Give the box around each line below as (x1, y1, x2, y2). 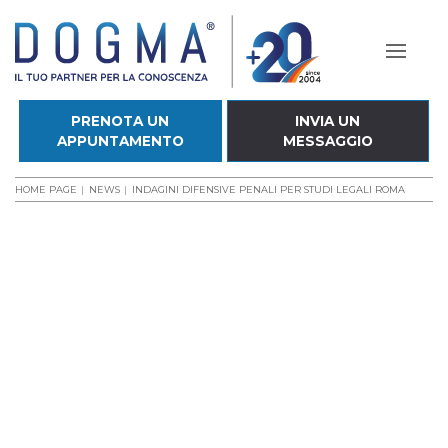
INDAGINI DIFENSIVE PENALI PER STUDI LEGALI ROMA (132, 184, 405, 195)
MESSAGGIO (282, 133, 373, 149)
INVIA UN (295, 113, 361, 129)
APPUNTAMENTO (56, 133, 184, 149)
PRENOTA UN (71, 113, 170, 129)
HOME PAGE (15, 184, 77, 195)
